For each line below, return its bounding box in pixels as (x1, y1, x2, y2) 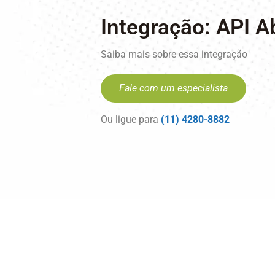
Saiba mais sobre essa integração (101, 48, 248, 61)
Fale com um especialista (119, 82, 228, 95)
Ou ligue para (101, 114, 161, 126)
